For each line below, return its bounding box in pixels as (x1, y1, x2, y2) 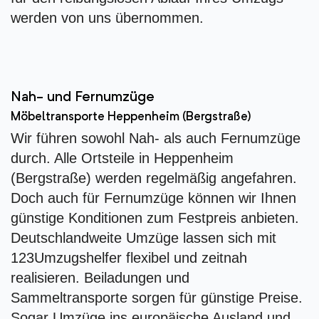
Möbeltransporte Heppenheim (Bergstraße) (11, 111, 251, 124)
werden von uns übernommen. (11, 10, 204, 26)
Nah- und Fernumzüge (11, 90, 155, 105)
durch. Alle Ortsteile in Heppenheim (11, 150, 234, 167)
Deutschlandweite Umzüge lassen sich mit (11, 230, 276, 246)
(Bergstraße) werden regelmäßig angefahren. (11, 170, 297, 187)
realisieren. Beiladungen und (11, 270, 189, 286)
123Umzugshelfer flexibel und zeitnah (11, 250, 247, 266)
